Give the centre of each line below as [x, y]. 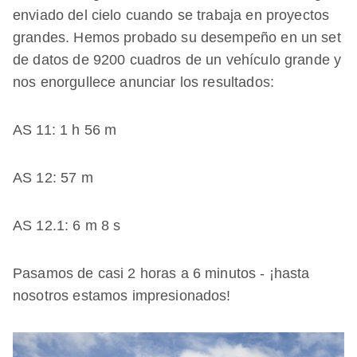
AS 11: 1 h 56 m [65, 130]
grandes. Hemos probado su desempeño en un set [177, 38]
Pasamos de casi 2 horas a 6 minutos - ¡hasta [161, 274]
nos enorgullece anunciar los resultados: [143, 82]
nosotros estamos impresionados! [122, 296]
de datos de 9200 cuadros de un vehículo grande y [177, 60]
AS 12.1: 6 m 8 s [67, 226]
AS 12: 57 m [53, 178]
